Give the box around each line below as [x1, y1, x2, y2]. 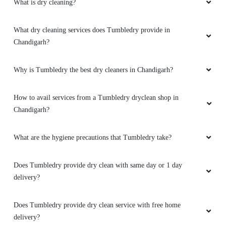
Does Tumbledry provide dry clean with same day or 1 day [14, 161, 182, 169]
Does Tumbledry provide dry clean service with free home [14, 201, 181, 209]
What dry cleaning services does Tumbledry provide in [14, 26, 170, 34]
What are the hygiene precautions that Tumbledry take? [14, 134, 172, 142]
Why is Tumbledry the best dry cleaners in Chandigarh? [14, 66, 173, 74]
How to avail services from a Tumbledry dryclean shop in [14, 94, 179, 102]
